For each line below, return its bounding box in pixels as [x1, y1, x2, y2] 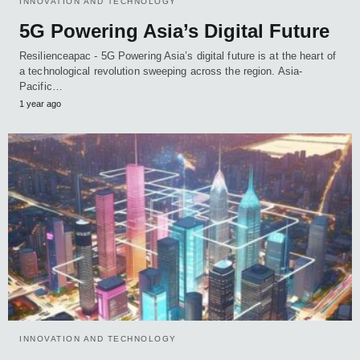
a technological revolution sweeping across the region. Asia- [19, 65, 303, 78]
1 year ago [19, 99, 61, 109]
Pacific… [19, 80, 63, 93]
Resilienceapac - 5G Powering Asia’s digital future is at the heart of [19, 50, 336, 63]
